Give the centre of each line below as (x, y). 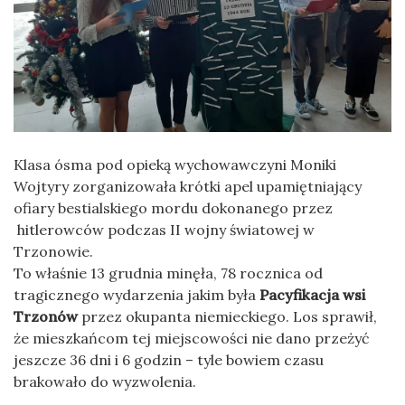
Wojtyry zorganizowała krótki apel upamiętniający (188, 186)
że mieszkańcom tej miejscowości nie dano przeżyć (192, 338)
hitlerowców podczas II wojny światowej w (164, 229)
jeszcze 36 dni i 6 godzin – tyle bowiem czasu (169, 359)
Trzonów (47, 316)
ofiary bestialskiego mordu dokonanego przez (173, 207)
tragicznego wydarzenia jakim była (137, 294)
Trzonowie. (53, 251)
